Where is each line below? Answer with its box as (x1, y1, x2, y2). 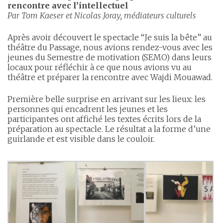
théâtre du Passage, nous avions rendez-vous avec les (7, 42, 213, 52)
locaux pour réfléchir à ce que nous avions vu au (7, 62, 192, 72)
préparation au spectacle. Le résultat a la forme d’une (7, 124, 211, 134)
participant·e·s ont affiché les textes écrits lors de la (7, 114, 201, 124)
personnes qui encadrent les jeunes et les (7, 104, 168, 114)
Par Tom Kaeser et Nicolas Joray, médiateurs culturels (7, 10, 196, 20)
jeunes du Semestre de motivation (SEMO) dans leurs (7, 52, 212, 62)
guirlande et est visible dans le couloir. (7, 134, 155, 144)
